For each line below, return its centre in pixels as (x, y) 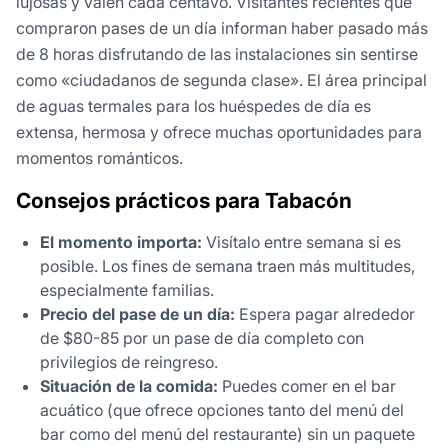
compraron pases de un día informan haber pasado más (222, 28)
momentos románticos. (99, 158)
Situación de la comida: (129, 386)
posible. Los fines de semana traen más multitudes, (227, 266)
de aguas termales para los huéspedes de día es (193, 106)
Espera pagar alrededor (325, 314)
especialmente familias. (127, 290)
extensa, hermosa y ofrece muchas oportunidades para (219, 132)
